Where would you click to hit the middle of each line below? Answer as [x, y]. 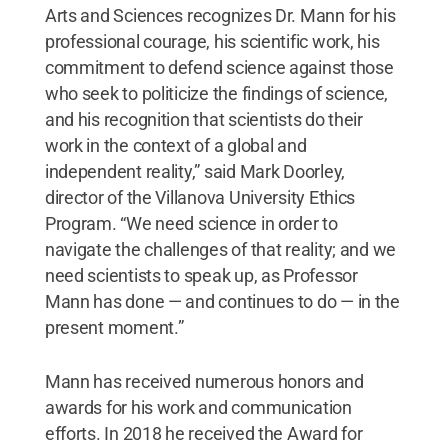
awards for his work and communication [198, 407]
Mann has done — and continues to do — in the [222, 301]
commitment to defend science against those [219, 67]
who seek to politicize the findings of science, [216, 93]
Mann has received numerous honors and [204, 381]
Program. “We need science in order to [191, 223]
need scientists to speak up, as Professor [201, 275]
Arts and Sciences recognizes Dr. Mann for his [220, 15]
